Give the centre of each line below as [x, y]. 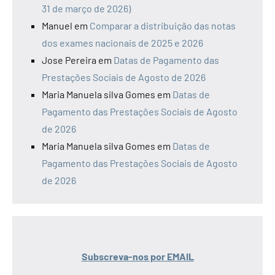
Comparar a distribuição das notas [163, 25]
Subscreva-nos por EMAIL [137, 256]
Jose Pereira [69, 60]
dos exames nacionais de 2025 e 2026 [122, 42]
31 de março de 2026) [86, 8]
